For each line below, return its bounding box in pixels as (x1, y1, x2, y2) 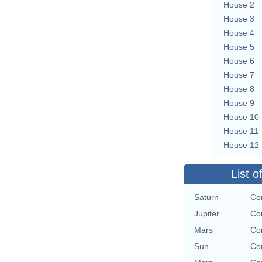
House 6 (223, 56, 254, 65)
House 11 (223, 126, 258, 136)
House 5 (223, 42, 254, 51)
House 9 (223, 98, 254, 108)
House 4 (223, 27, 254, 37)
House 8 (223, 84, 254, 94)
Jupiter (194, 208, 219, 218)
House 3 (223, 13, 254, 23)
